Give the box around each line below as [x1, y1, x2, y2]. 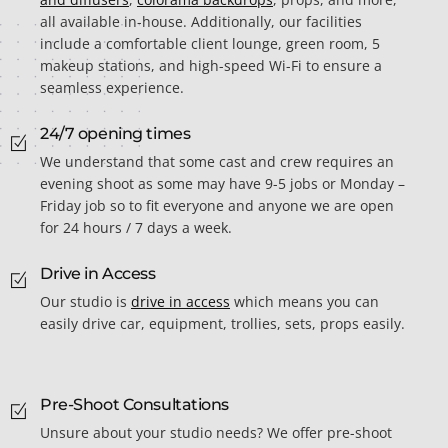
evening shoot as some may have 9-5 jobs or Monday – [40, 174, 405, 194]
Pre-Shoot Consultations [40, 395, 230, 415]
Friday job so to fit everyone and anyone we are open [40, 196, 394, 216]
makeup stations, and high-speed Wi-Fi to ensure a [40, 56, 382, 76]
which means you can [230, 292, 379, 312]
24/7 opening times [40, 124, 191, 144]
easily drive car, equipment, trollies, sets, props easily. [40, 314, 405, 334]
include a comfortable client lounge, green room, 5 [40, 34, 380, 54]
